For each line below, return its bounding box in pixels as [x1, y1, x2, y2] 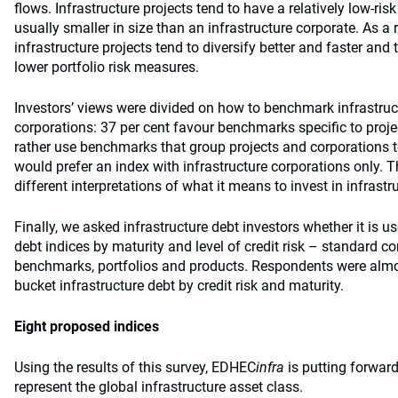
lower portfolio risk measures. [14, 59, 199, 76]
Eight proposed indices [14, 318, 159, 335]
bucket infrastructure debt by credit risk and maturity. [14, 277, 344, 294]
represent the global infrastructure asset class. [14, 378, 303, 395]
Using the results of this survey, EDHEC [14, 359, 256, 376]
